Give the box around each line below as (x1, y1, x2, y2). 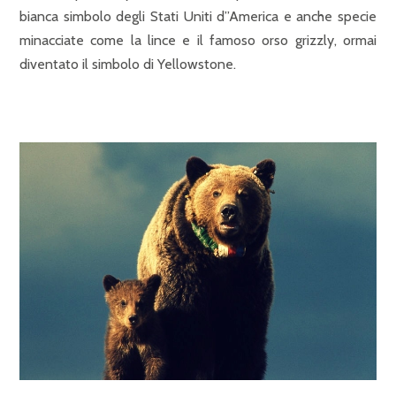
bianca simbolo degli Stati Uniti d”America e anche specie (19, 8, 377, 25)
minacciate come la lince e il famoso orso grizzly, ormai (19, 32, 377, 49)
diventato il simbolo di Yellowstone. (19, 56, 236, 72)
